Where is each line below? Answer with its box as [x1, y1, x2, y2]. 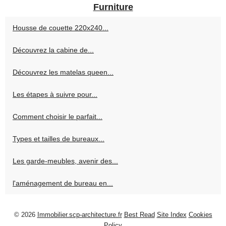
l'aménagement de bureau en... [13, 179, 113, 188]
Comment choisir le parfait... [13, 112, 102, 121]
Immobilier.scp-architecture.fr [37, 211, 122, 219]
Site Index [156, 211, 187, 219]
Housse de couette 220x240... [13, 24, 108, 32]
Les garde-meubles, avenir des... [13, 157, 118, 165]
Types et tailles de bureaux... [13, 135, 104, 143]
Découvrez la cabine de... [13, 46, 94, 54]
